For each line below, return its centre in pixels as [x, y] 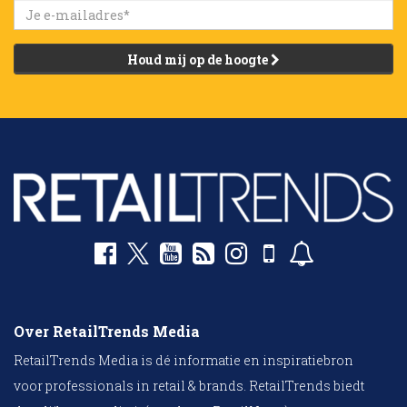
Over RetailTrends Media [107, 332]
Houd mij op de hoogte [199, 60]
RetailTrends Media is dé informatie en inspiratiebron [184, 361]
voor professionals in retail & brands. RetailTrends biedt [189, 386]
